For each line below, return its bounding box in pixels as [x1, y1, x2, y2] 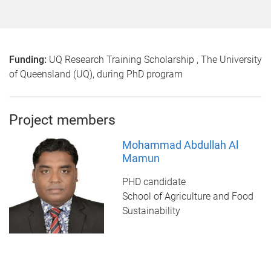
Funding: [9, 54, 47, 65]
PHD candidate [122, 176, 186, 188]
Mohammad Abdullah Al [122, 139, 238, 151]
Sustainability [122, 205, 180, 217]
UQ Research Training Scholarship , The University [47, 54, 262, 65]
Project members [9, 112, 116, 128]
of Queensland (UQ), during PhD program [9, 68, 183, 80]
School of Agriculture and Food [122, 191, 253, 202]
